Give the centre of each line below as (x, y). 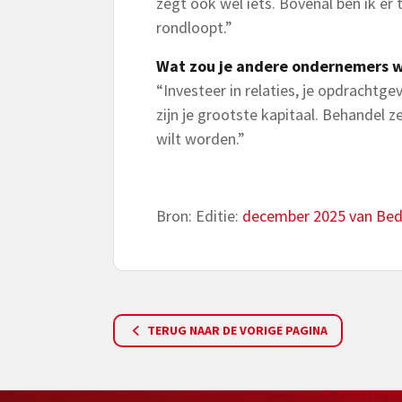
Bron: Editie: (199, 216)
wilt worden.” (201, 139)
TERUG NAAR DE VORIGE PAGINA (237, 330)
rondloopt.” (194, 27)
